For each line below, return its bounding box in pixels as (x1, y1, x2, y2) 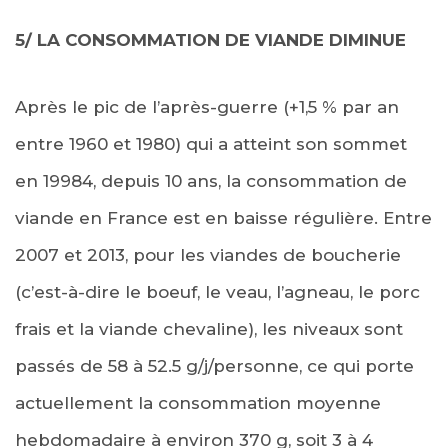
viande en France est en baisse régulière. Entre (15, 207, 432, 228)
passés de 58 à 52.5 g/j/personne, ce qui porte (15, 355, 414, 376)
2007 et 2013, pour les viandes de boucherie (15, 244, 401, 265)
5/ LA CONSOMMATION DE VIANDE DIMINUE (15, 29, 406, 50)
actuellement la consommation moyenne (15, 392, 381, 413)
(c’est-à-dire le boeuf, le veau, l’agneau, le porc (15, 281, 420, 302)
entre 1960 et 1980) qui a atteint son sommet (15, 133, 407, 154)
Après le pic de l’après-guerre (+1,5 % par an (15, 96, 399, 117)
